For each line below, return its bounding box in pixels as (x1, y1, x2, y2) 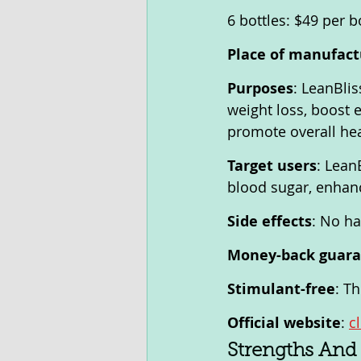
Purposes (227, 78, 293, 98)
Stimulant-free (227, 279, 335, 299)
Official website (227, 313, 341, 333)
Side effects (227, 211, 312, 231)
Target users (227, 156, 317, 176)
